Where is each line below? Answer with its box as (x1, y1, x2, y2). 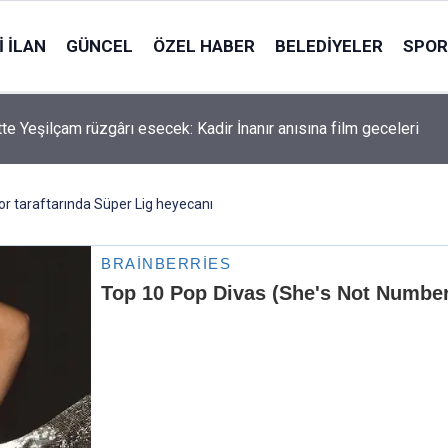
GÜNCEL (65, 35, 133, 56)
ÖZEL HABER (152, 35, 255, 56)
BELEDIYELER (274, 35, 383, 56)
